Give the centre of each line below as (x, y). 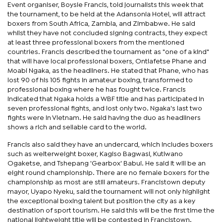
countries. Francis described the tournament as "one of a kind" (108, 52)
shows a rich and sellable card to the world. (77, 127)
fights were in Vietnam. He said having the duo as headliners (104, 118)
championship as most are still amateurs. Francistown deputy (106, 182)
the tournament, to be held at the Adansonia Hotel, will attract (107, 14)
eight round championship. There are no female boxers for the (109, 173)
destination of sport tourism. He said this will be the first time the (111, 210)
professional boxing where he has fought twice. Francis (97, 89)
